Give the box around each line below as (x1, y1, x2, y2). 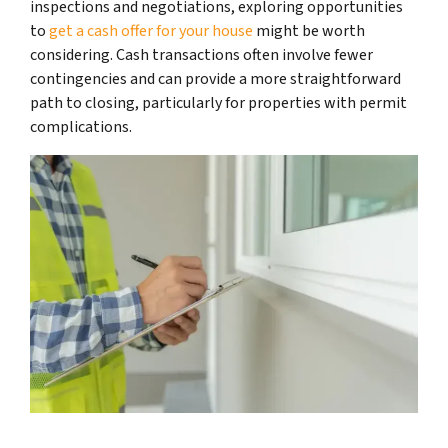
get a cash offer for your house (46, 19, 253, 42)
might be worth (253, 19, 365, 42)
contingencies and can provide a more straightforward (30, 67, 401, 90)
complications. (30, 115, 132, 138)
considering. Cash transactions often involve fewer (30, 43, 373, 66)
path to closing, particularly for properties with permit (30, 91, 407, 114)
